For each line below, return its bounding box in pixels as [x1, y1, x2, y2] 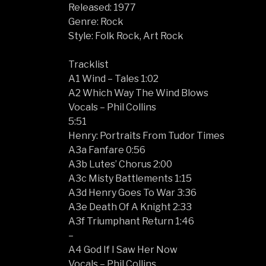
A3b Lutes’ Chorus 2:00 [68, 158, 173, 170]
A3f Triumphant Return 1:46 [68, 215, 195, 227]
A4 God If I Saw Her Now [68, 243, 178, 255]
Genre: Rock [68, 15, 124, 27]
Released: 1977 [68, 1, 137, 13]
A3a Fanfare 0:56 [68, 144, 146, 156]
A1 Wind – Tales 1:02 [68, 72, 159, 84]
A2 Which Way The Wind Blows [68, 87, 209, 99]
